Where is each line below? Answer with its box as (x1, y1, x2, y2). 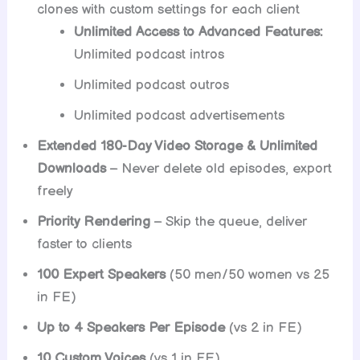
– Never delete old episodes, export (106, 161, 333, 178)
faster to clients (37, 236, 133, 253)
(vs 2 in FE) (225, 320, 303, 337)
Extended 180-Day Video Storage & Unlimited (37, 138, 318, 155)
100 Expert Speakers (37, 267, 166, 284)
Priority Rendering (37, 214, 151, 231)
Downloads (37, 161, 107, 178)
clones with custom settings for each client (37, 2, 301, 18)
